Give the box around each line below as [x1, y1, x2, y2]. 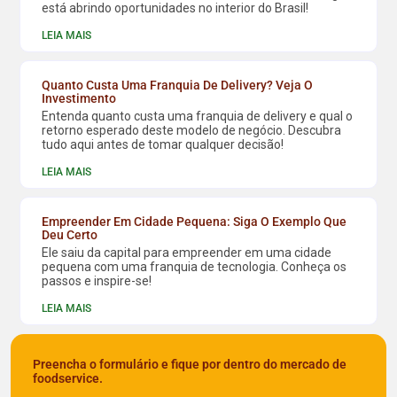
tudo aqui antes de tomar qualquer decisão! [42, 137, 284, 152]
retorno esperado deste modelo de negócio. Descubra [42, 123, 342, 138]
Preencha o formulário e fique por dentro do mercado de [33, 357, 346, 372]
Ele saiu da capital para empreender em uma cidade [42, 245, 332, 261]
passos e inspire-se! [42, 274, 152, 289]
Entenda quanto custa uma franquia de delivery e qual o [42, 109, 354, 124]
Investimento [42, 91, 117, 106]
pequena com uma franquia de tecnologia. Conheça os [42, 260, 347, 275]
